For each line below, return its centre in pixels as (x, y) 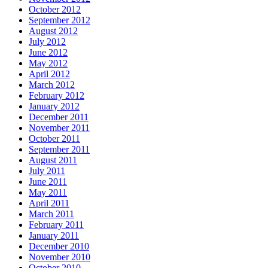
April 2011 (49, 203)
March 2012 (52, 84)
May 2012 (48, 63)
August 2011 (53, 160)
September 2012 (60, 20)
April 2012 (49, 74)
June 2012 (48, 52)
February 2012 (57, 95)
